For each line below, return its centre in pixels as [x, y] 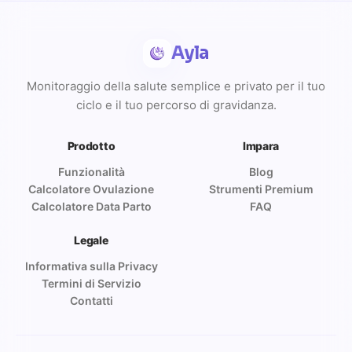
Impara [261, 145]
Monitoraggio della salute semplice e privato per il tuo [176, 86]
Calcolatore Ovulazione [91, 189]
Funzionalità [91, 171]
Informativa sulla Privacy [91, 266]
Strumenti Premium [261, 189]
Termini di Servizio [91, 283]
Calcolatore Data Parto [91, 206]
